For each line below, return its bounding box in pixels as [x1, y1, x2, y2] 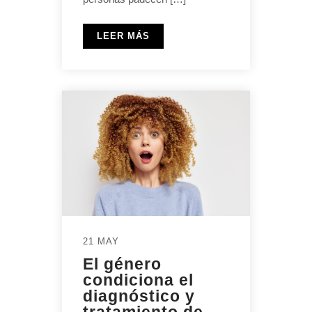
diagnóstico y [83, 286, 195, 305]
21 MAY [83, 235, 119, 247]
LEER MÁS [97, 30, 150, 41]
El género [83, 254, 162, 273]
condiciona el [83, 270, 194, 289]
